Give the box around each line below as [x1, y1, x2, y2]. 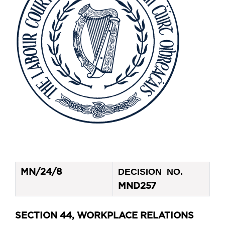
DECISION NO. [118, 167, 183, 177]
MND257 [118, 182, 156, 191]
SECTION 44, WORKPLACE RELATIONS [15, 211, 194, 221]
